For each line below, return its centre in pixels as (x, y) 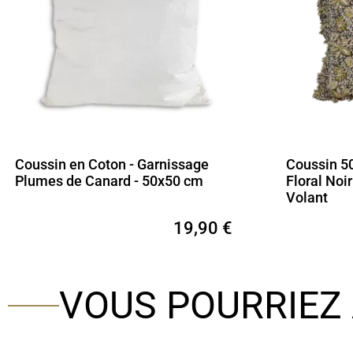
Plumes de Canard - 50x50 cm (109, 180)
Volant (307, 197)
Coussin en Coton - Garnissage (112, 164)
